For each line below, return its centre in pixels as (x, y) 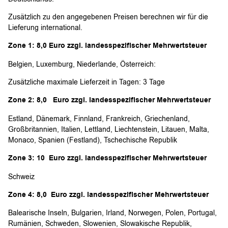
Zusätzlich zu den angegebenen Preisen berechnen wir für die (108, 17)
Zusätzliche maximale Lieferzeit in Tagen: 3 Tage (87, 82)
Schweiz (21, 177)
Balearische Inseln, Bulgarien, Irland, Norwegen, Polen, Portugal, (112, 213)
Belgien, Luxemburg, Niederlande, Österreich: (82, 64)
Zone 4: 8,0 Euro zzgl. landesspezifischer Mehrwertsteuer (108, 195)
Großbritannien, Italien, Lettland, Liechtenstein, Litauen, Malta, (109, 129)
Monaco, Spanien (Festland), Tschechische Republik (93, 140)
